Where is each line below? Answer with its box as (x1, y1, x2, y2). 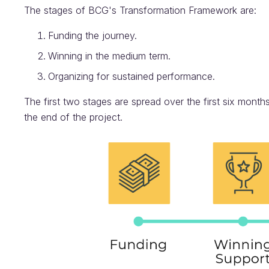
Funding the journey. (48, 29, 137, 41)
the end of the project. (24, 111, 122, 123)
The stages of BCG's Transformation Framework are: (24, 4, 256, 16)
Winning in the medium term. (48, 50, 171, 62)
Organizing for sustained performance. (48, 70, 215, 82)
